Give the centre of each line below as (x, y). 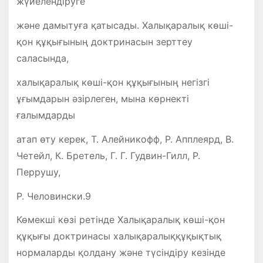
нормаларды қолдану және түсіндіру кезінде (121, 253)
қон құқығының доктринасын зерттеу (104, 42)
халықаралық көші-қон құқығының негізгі (113, 82)
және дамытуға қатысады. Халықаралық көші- (124, 26)
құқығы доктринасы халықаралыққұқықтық (119, 236)
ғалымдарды (45, 115)
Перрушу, (38, 172)
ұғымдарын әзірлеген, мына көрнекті (102, 98)
